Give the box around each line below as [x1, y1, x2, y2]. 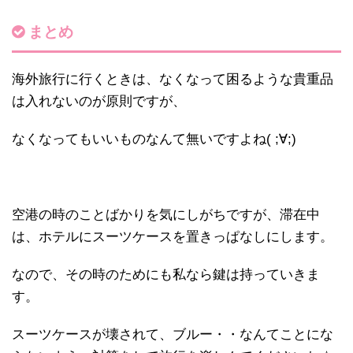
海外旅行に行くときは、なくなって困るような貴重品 [12, 72, 333, 87]
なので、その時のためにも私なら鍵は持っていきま [12, 267, 320, 283]
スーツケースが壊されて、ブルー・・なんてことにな [12, 327, 333, 343]
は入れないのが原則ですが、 [12, 94, 186, 110]
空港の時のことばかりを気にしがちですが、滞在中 [12, 207, 320, 223]
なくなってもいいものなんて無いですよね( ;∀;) [12, 132, 296, 147]
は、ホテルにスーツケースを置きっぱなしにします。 [12, 229, 333, 245]
